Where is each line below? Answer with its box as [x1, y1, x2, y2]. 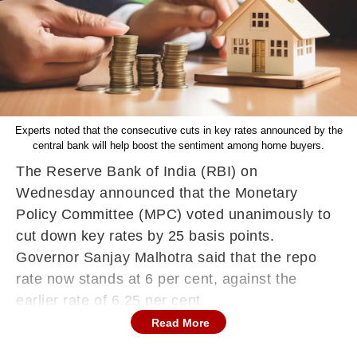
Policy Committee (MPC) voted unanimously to [16, 206, 331, 222]
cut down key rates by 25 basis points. [16, 228, 275, 244]
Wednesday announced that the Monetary [16, 185, 298, 201]
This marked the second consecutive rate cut [16, 322, 320, 338]
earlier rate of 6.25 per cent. [16, 292, 206, 308]
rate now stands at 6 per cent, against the [16, 271, 297, 287]
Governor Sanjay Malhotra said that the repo [16, 249, 317, 265]
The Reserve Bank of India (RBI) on [16, 163, 258, 179]
